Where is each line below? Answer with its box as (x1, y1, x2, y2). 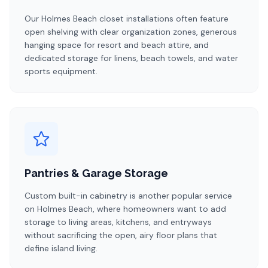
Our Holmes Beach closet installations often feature (25, 13, 229, 24)
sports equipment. (25, 66, 98, 77)
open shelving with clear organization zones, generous (25, 26, 237, 37)
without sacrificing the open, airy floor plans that (25, 230, 217, 240)
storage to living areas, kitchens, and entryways (25, 217, 212, 227)
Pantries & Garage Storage (25, 167, 168, 179)
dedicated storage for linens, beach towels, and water (25, 53, 238, 63)
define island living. (25, 243, 98, 254)
